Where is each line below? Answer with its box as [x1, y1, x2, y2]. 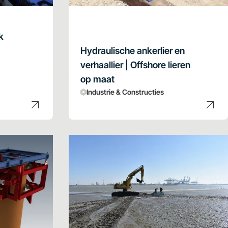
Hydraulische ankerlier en [80, 45, 185, 56]
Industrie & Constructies [86, 87, 164, 96]
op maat [80, 73, 115, 84]
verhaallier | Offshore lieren [80, 59, 190, 70]
